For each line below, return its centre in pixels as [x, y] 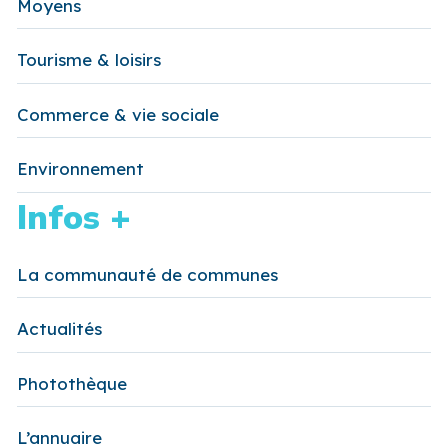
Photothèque [72, 383]
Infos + [74, 218]
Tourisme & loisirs [89, 60]
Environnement [80, 169]
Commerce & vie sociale [118, 114]
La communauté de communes [147, 274]
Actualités [59, 329]
